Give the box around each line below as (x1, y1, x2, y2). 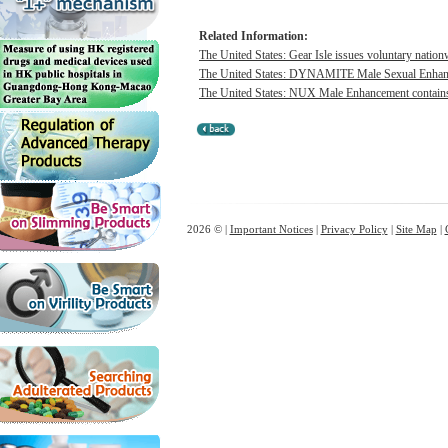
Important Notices (229, 223, 313, 235)
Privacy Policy (320, 223, 388, 235)
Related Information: (199, 29, 308, 43)
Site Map (395, 223, 437, 235)
